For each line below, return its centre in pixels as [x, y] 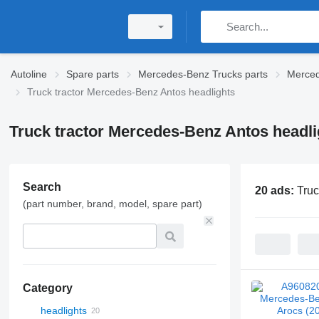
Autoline [29, 74]
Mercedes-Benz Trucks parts [203, 74]
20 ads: [276, 190]
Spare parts [93, 74]
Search [42, 187]
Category [47, 288]
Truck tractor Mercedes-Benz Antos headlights [131, 92]
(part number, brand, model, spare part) [112, 204]
